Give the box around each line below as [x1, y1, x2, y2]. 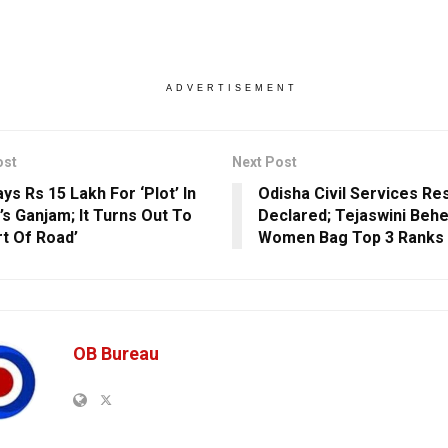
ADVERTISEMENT [165, 82, 298, 93]
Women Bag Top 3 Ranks [257, 227, 444, 247]
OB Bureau [73, 342, 159, 364]
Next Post [231, 153, 297, 170]
